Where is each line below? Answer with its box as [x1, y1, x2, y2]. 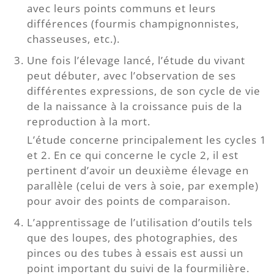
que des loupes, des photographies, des [26, 230, 238, 245]
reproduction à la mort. [26, 114, 150, 129]
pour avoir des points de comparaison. [26, 193, 231, 208]
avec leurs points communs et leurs [26, 1, 216, 16]
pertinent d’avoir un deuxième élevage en [26, 163, 249, 177]
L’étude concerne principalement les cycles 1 [26, 132, 267, 147]
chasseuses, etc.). [26, 32, 120, 46]
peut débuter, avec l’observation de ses [26, 68, 236, 83]
